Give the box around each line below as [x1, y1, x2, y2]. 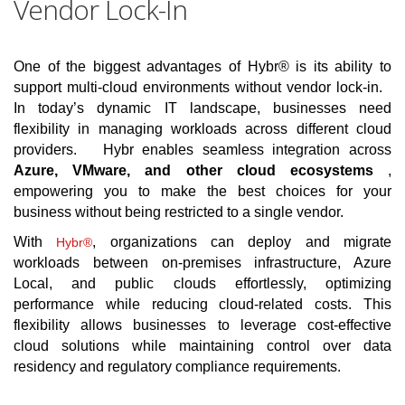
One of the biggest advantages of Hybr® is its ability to [14, 59, 391, 75]
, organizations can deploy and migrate [92, 234, 392, 250]
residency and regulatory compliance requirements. [14, 359, 341, 375]
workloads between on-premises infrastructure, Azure [14, 255, 391, 271]
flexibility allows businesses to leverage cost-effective [14, 317, 391, 334]
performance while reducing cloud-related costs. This [14, 297, 391, 313]
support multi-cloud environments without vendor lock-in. [14, 80, 391, 96]
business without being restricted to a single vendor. [14, 204, 344, 221]
